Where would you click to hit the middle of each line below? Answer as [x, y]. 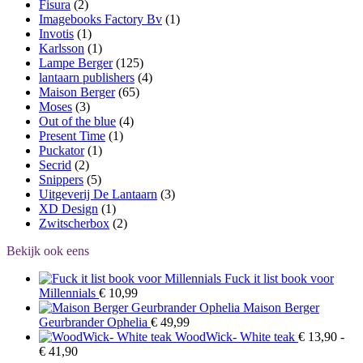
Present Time [72, 135]
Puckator [62, 150]
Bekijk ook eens [48, 250]
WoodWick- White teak [235, 336]
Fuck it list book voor [279, 278]
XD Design [68, 208]
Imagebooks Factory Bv [100, 19]
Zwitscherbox [74, 223]
